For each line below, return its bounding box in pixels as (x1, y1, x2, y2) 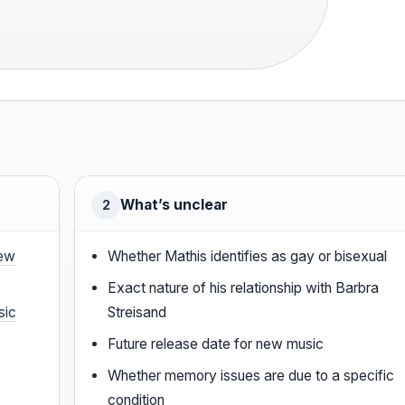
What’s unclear (120, 196, 228, 214)
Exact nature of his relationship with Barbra (108, 279, 380, 297)
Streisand (108, 304, 167, 322)
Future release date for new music (108, 335, 325, 353)
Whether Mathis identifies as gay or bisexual (108, 248, 388, 266)
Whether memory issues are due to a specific (108, 367, 395, 385)
